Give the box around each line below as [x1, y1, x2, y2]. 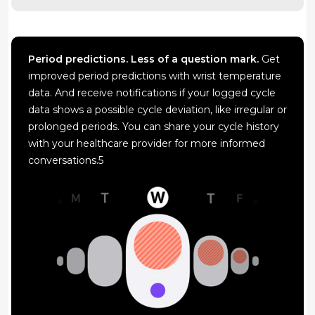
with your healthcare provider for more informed [28, 137, 265, 150]
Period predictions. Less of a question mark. [28, 53, 259, 66]
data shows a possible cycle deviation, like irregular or [28, 103, 287, 117]
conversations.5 [28, 154, 103, 167]
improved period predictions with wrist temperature [28, 70, 281, 83]
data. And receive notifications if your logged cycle [28, 86, 276, 100]
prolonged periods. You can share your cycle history [28, 120, 279, 134]
